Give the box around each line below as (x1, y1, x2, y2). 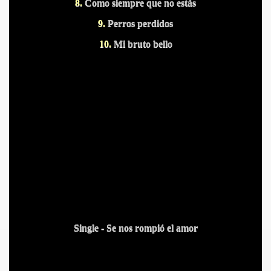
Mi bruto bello (111, 39, 172, 49)
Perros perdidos (105, 18, 173, 28)
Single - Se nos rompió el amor (73, 223, 198, 233)
